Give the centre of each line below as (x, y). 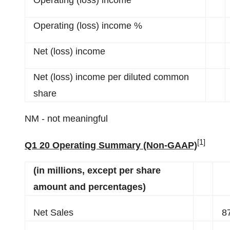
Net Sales (53, 213)
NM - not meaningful (66, 119)
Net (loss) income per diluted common (111, 77)
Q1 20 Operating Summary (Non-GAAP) (111, 145)
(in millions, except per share (97, 170)
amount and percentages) (90, 187)
